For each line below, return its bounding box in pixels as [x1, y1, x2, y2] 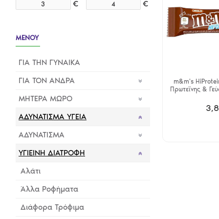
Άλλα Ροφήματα [21, 184, 78, 194]
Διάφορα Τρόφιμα [21, 202, 84, 212]
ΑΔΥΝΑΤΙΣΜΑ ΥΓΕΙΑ [19, 112, 87, 121]
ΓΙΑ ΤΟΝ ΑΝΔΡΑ [19, 76, 75, 85]
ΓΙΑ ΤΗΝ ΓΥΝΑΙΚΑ [19, 58, 80, 67]
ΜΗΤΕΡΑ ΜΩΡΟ [19, 94, 72, 103]
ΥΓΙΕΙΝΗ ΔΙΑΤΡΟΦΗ [19, 148, 85, 157]
